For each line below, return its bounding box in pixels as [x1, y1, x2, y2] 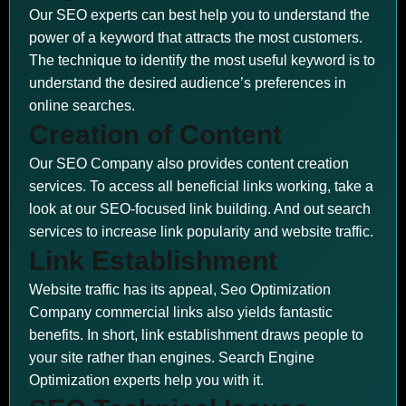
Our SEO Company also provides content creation [29, 156, 349, 171]
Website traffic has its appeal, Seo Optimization [29, 282, 331, 297]
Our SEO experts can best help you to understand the [29, 7, 370, 23]
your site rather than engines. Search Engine [29, 350, 314, 365]
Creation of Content [29, 120, 282, 150]
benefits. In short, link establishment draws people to [29, 327, 363, 343]
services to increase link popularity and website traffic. [29, 224, 377, 239]
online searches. [29, 98, 142, 113]
